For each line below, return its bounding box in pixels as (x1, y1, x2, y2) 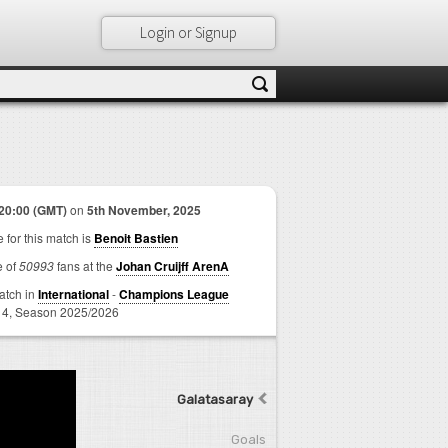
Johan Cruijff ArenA (116, 257, 229, 275)
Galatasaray (177, 392, 253, 407)
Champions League (119, 285, 229, 303)
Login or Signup (139, 23, 237, 42)
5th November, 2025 (87, 201, 201, 219)
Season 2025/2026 (15, 303, 119, 320)
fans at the (54, 257, 116, 274)
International (38, 285, 109, 303)
